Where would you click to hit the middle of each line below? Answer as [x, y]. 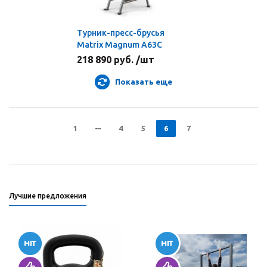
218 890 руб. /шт [116, 60]
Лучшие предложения [48, 196]
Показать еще [144, 82]
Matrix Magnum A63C [119, 45]
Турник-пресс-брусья [121, 33]
